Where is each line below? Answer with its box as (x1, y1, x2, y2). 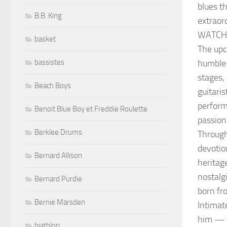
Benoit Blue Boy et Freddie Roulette (34, 104, 147, 114)
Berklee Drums (34, 128, 82, 137)
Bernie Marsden (34, 198, 85, 207)
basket (34, 34, 56, 44)
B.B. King (34, 11, 62, 21)
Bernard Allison (34, 151, 82, 161)
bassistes (34, 58, 64, 67)
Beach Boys (34, 81, 71, 91)
